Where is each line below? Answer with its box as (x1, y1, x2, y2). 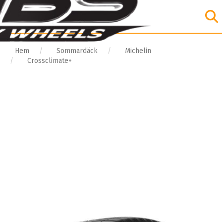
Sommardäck (56, 47, 98, 55)
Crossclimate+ (27, 56, 72, 65)
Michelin (125, 47, 151, 55)
